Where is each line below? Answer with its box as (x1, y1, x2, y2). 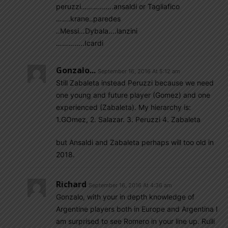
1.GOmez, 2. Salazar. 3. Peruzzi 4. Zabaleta (56, 115, 201, 124)
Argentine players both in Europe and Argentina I (56, 205, 218, 213)
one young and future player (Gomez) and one (56, 91, 210, 99)
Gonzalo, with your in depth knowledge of (56, 192, 194, 201)
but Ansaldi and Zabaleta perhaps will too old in (56, 138, 214, 147)
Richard (56, 179, 87, 190)
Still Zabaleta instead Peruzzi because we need (56, 78, 214, 87)
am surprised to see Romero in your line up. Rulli (56, 217, 215, 225)
